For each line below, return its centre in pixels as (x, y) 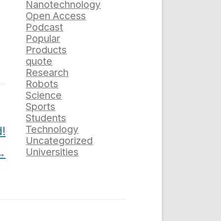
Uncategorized (59, 141)
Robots (42, 84)
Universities (52, 152)
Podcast (45, 27)
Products (46, 50)
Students (46, 118)
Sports (41, 107)
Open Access (56, 16)
